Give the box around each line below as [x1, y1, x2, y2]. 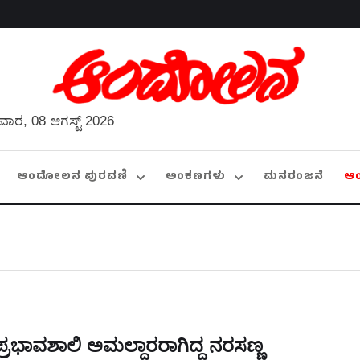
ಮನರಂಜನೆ [263, 168, 324, 187]
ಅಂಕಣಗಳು [165, 168, 226, 187]
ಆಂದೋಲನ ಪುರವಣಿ [16, 168, 128, 187]
